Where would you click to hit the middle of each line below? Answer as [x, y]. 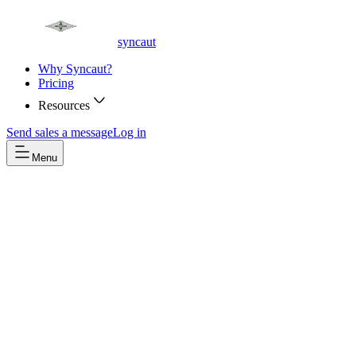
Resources [64, 105]
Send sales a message [60, 132]
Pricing [56, 83]
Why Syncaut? [75, 69]
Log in [130, 132]
